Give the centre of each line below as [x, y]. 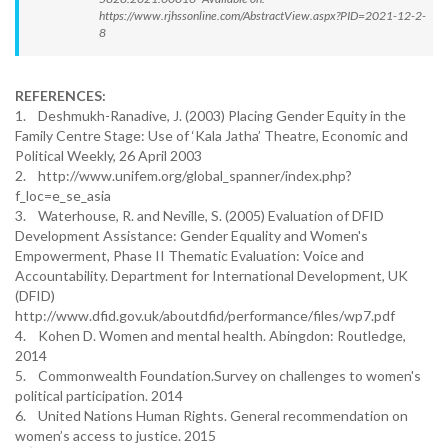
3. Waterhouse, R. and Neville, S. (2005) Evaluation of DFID [199, 215]
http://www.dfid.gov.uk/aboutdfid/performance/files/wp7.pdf [205, 315]
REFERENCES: [60, 95]
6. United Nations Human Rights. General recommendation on [211, 415]
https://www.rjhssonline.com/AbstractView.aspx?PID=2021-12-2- [262, 15]
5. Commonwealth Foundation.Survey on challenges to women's [218, 375]
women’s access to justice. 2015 [115, 435]
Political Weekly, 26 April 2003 [108, 155]
